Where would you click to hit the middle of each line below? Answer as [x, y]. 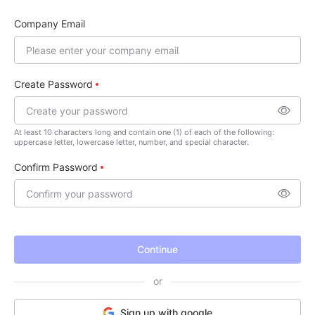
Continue [157, 249]
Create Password [53, 84]
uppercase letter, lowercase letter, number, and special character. [131, 142]
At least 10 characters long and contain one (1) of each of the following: [144, 132]
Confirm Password [56, 167]
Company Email [50, 24]
